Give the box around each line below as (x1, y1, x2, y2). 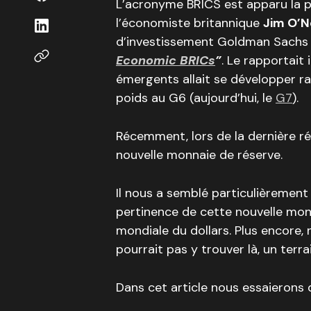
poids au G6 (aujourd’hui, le (116, 90, 276, 106)
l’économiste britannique (116, 15, 263, 31)
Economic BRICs (116, 52, 215, 69)
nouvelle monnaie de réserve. (116, 146, 283, 163)
